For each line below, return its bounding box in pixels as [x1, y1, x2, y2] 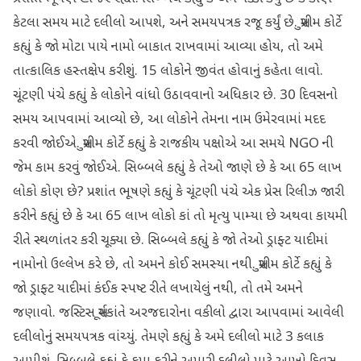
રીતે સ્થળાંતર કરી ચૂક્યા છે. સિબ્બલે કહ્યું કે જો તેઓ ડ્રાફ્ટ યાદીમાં [13, 232, 328, 250]
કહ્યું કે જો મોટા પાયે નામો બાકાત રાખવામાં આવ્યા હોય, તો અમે [13, 39, 323, 56]
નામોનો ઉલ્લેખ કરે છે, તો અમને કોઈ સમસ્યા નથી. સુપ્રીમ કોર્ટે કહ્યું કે [13, 256, 332, 274]
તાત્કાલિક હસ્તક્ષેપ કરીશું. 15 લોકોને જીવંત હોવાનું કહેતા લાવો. [13, 63, 323, 81]
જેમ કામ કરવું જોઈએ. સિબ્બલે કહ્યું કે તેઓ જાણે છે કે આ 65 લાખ [13, 160, 342, 177]
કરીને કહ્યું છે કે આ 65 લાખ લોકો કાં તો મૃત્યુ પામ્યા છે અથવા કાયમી [13, 208, 347, 226]
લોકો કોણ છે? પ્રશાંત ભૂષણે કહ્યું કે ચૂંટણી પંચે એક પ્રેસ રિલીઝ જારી [13, 184, 344, 201]
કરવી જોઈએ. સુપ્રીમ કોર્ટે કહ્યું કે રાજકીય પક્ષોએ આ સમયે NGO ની [13, 135, 334, 153]
